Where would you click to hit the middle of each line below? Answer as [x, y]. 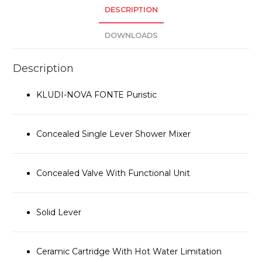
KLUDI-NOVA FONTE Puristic [97, 95]
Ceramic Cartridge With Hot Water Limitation [129, 252]
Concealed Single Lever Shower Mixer [114, 134]
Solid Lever [59, 213]
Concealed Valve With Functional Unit [113, 173]
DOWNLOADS [131, 36]
